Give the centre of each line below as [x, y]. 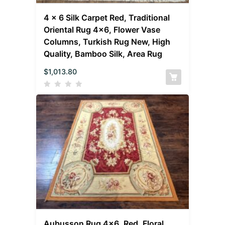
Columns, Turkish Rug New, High [107, 41]
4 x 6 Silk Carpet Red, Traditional [107, 17]
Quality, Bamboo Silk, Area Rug [103, 53]
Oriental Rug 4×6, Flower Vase [102, 29]
